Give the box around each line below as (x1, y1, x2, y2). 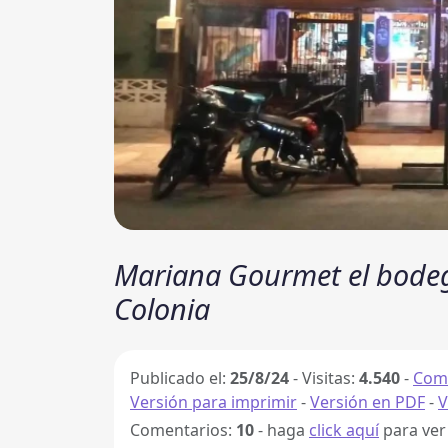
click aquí (309, 419, 379, 441)
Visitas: (302, 367, 359, 389)
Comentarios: (130, 419, 236, 441)
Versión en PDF (310, 391, 425, 413)
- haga (254, 419, 309, 441)
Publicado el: (130, 367, 230, 389)
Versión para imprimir (130, 391, 297, 413)
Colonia (114, 289, 210, 328)
